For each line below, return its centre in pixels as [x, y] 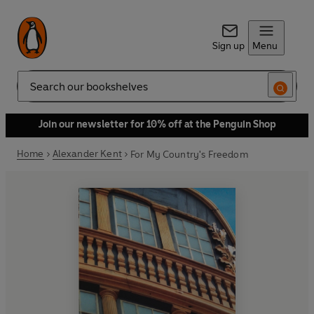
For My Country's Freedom [189, 154]
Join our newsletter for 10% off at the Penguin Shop [157, 124]
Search [32, 92]
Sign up [228, 46]
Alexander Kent [87, 154]
